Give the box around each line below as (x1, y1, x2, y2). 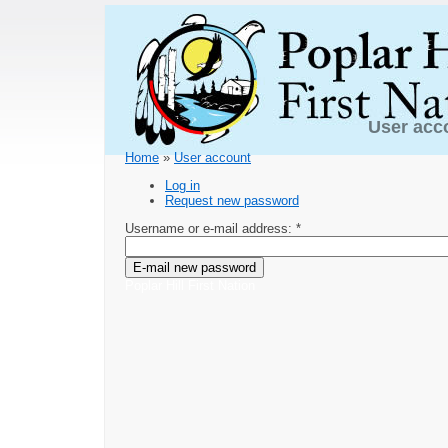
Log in (165, 178, 200, 194)
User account (174, 150, 251, 166)
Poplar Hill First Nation (125, 278, 255, 294)
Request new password (165, 193, 299, 209)
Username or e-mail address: (125, 221, 296, 237)
